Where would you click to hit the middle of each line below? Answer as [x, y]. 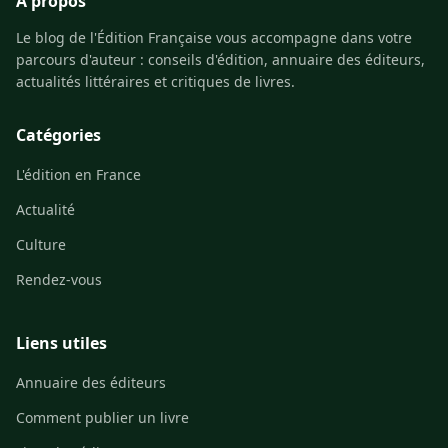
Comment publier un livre [102, 417]
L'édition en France [78, 174]
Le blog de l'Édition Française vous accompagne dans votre [214, 37]
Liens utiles [61, 342]
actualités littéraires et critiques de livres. [155, 81]
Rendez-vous [59, 279]
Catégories [58, 134]
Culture [41, 244]
